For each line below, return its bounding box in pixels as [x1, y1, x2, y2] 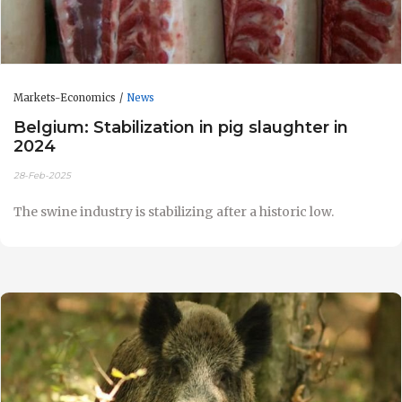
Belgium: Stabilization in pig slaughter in [13, 116, 348, 137]
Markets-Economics [13, 91, 116, 104]
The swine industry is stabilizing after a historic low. [13, 204, 334, 221]
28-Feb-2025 [13, 170, 71, 182]
